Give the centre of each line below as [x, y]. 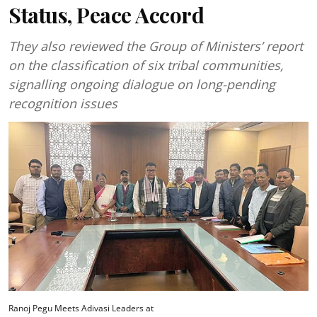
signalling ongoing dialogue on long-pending [142, 84]
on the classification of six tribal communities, [146, 65]
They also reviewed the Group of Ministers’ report [156, 46]
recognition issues [63, 103]
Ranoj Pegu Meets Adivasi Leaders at [81, 308]
